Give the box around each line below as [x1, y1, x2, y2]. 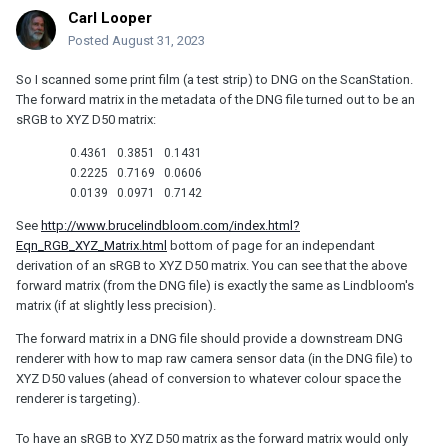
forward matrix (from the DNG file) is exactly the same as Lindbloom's [16, 277, 414, 293]
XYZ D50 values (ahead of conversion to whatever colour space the [16, 370, 401, 386]
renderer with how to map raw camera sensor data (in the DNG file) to [16, 350, 413, 366]
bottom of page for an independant [167, 237, 375, 253]
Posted [68, 32, 112, 48]
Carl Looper [68, 8, 152, 27]
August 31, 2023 [112, 32, 205, 48]
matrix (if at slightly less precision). [16, 297, 216, 313]
